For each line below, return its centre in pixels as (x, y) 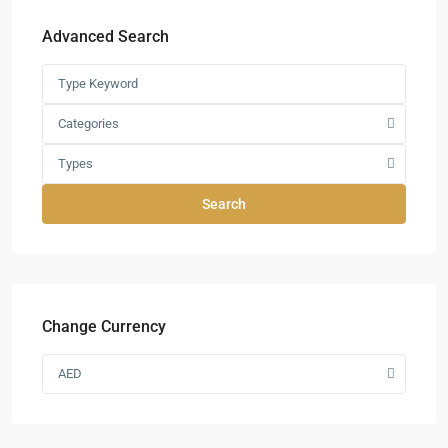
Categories (88, 123)
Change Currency (104, 326)
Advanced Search (105, 36)
